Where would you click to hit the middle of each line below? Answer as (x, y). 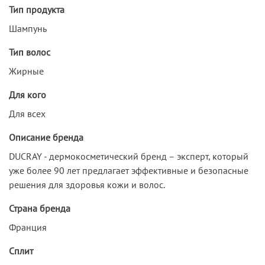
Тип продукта (37, 9)
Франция (28, 227)
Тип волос (30, 52)
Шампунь (28, 28)
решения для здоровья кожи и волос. (87, 184)
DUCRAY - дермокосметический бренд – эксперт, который (129, 156)
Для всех (27, 113)
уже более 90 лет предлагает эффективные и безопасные (129, 170)
